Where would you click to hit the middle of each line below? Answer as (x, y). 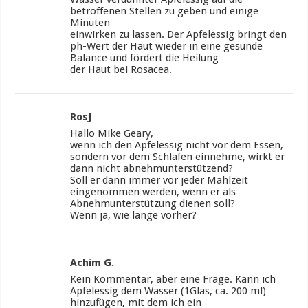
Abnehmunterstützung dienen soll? (153, 203)
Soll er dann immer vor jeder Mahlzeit (159, 180)
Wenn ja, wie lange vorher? (134, 215)
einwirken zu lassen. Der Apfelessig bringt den (179, 34)
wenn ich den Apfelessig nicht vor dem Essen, (177, 145)
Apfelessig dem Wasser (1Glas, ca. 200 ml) (168, 290)
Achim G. (92, 262)
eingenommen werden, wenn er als (153, 191)
